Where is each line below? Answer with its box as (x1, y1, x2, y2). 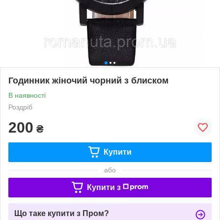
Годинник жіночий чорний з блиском (8, 75, 168, 85)
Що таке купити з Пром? (14, 209, 109, 218)
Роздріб (8, 103, 32, 111)
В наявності (8, 91, 46, 99)
